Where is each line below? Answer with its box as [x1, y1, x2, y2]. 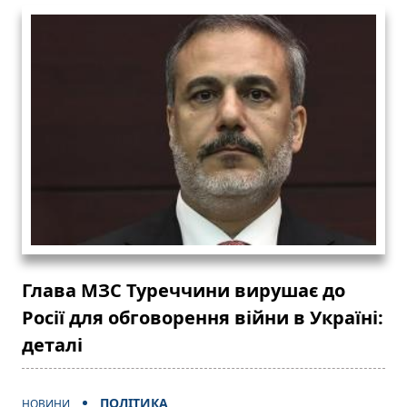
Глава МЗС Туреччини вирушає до [22, 277, 345, 303]
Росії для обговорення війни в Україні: [22, 304, 383, 330]
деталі [22, 332, 83, 357]
